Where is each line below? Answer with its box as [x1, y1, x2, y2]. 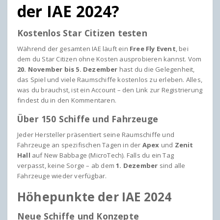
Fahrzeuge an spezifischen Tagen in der [17, 140, 142, 149]
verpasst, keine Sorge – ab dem [17, 161, 116, 170]
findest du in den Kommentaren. [17, 95, 116, 105]
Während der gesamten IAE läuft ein [17, 44, 130, 53]
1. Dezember [116, 161, 158, 170]
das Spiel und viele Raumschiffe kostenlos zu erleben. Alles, [17, 75, 203, 84]
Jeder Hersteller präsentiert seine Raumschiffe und [17, 130, 175, 139]
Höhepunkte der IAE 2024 [17, 188, 172, 205]
